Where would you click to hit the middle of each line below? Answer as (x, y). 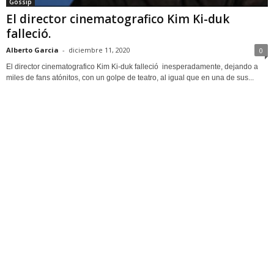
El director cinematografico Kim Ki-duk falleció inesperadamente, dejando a (132, 66)
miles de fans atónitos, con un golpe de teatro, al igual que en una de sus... (130, 77)
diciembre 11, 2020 (99, 50)
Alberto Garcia (32, 50)
